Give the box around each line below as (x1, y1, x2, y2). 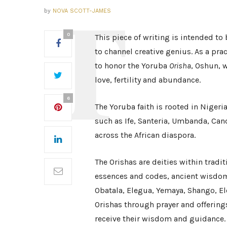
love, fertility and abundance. (95, 74, 201, 85)
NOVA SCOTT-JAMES (53, 7, 111, 14)
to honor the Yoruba (95, 60, 169, 70)
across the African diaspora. (95, 130, 196, 140)
